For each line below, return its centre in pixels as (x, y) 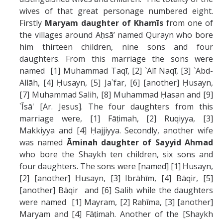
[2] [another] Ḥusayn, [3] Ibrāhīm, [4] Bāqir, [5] (116, 178)
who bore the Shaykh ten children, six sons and (116, 154)
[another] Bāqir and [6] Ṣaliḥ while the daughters (116, 190)
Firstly (32, 23)
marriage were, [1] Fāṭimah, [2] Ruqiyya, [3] (116, 118)
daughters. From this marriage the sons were (116, 58)
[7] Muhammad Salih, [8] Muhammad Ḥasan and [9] (116, 94)
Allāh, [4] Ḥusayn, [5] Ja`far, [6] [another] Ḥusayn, (116, 82)
